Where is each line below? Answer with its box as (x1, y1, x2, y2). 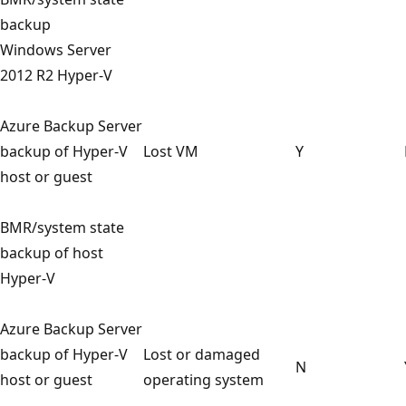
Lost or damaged (143, 343, 260, 364)
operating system (143, 369, 264, 390)
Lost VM (143, 140, 198, 161)
